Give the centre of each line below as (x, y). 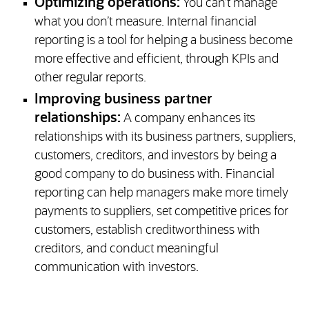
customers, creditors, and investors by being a (155, 156)
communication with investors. (116, 268)
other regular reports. (90, 78)
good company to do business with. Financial (154, 175)
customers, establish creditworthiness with (147, 231)
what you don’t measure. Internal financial (145, 22)
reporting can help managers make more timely (161, 193)
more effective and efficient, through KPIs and (156, 60)
